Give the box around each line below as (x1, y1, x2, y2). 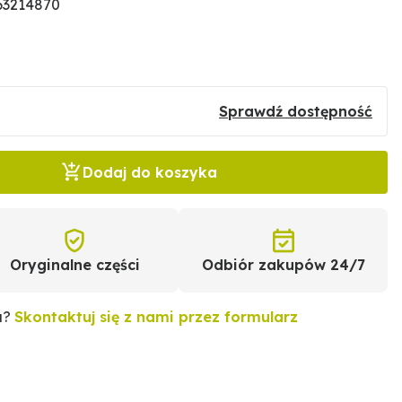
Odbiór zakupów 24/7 (201, 256, 365, 274)
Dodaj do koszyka (83, 163, 218, 181)
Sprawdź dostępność (219, 102, 372, 120)
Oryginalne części (9, 256, 140, 274)
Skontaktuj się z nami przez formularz (14, 308, 299, 326)
